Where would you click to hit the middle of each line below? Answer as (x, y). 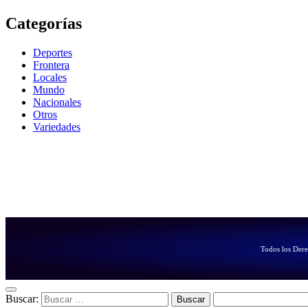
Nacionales (57, 102)
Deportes (53, 52)
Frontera (51, 65)
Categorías (44, 23)
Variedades (57, 126)
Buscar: (22, 299)
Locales (50, 77)
